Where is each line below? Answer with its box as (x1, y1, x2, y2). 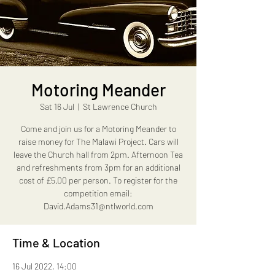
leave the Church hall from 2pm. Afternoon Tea (14, 149, 183, 160)
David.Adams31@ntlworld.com (43, 201, 153, 211)
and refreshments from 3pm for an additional (16, 162, 180, 172)
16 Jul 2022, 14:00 (12, 261, 77, 271)
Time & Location (12, 235, 100, 250)
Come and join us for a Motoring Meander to (20, 123, 176, 134)
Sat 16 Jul (39, 101, 74, 112)
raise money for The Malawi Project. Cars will (18, 136, 179, 147)
